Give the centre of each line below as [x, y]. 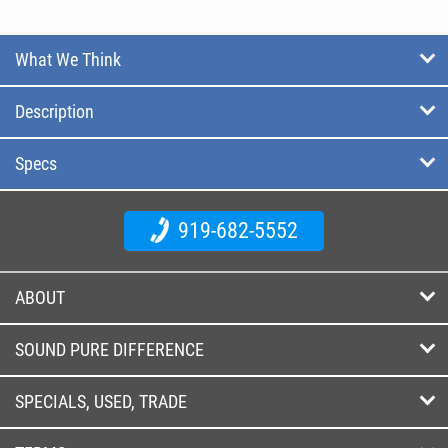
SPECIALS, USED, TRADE [101, 401]
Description [54, 111]
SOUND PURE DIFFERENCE [109, 349]
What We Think [68, 59]
